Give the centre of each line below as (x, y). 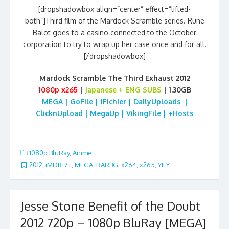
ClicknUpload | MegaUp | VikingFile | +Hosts (114, 113)
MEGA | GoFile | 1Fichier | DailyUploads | (114, 102)
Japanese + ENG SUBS (123, 90)
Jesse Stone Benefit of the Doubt (110, 205)
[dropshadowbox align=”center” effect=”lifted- (114, 9)
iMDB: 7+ (59, 165)
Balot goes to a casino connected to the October (114, 33)
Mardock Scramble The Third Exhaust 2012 (114, 78)
